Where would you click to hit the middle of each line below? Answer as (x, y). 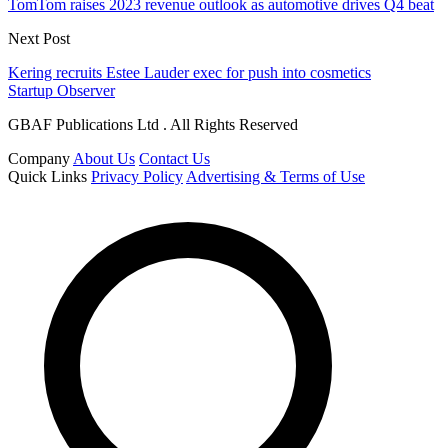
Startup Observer (61, 90)
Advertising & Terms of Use (275, 176)
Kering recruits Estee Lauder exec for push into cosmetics (189, 72)
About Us (104, 158)
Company (39, 158)
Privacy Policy (137, 176)
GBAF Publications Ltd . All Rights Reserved (153, 124)
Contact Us (174, 158)
